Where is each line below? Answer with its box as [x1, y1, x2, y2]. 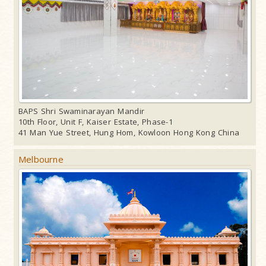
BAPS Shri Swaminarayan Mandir [18, 105, 145, 116]
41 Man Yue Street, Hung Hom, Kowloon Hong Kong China [18, 126, 240, 138]
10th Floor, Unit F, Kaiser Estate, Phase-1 [18, 116, 173, 127]
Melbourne [18, 153, 64, 165]
